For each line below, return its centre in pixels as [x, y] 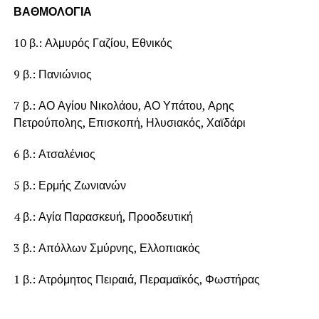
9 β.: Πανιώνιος [52, 74]
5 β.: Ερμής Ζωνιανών [69, 185]
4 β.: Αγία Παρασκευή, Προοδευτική [103, 216]
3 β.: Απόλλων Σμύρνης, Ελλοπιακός [106, 247]
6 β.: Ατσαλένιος [54, 153]
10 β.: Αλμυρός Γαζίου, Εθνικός [93, 42]
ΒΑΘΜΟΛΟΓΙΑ [52, 11]
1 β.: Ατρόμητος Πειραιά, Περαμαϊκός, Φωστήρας [136, 279]
